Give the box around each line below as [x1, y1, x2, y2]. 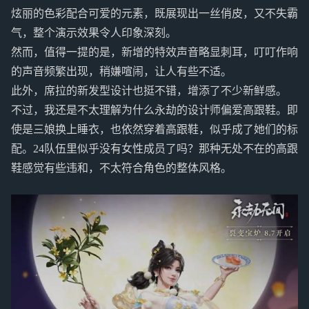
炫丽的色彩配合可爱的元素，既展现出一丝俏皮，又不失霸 [11, 8, 298, 19]
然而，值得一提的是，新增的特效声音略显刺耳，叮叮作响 [11, 46, 298, 58]
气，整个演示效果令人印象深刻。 [11, 27, 177, 39]
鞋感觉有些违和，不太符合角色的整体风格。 [11, 162, 232, 174]
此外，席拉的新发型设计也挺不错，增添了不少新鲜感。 [11, 85, 287, 97]
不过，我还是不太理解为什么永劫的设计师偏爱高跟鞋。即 [11, 104, 298, 116]
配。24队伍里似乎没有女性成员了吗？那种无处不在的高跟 [11, 143, 298, 154]
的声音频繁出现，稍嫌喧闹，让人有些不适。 [11, 66, 232, 77]
